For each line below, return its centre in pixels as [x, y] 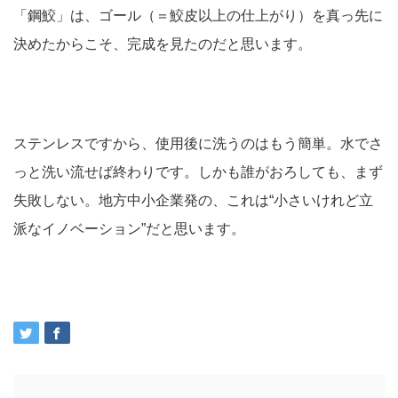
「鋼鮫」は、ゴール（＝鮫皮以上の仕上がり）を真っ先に [198, 15]
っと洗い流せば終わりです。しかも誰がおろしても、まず [198, 171]
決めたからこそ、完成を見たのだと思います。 [163, 44]
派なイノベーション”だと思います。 [129, 228]
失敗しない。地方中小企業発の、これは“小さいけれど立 [193, 200]
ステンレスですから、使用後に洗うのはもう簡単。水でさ [198, 143]
